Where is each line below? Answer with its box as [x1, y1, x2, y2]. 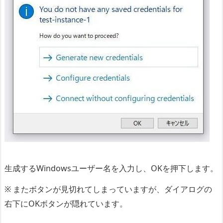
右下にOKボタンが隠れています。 [4, 198, 127, 209]
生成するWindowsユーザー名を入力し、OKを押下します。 [4, 162, 218, 174]
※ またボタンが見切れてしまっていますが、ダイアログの [4, 183, 212, 195]
